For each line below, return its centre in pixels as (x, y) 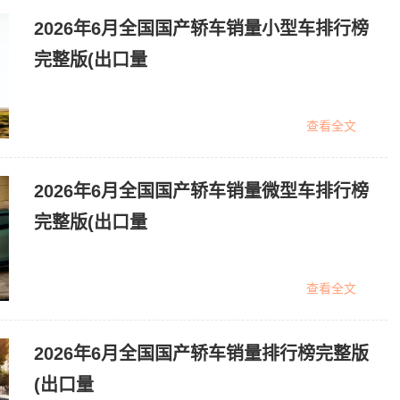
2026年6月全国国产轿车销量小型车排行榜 (201, 29)
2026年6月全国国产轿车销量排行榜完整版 (201, 354)
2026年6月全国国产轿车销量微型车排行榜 (201, 191)
